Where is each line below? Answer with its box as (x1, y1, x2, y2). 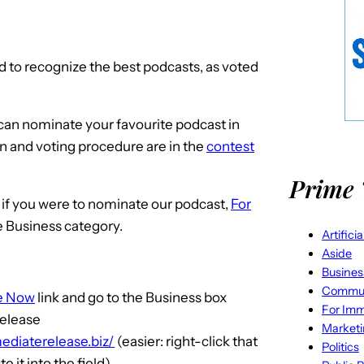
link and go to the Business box (35, 288, 227, 305)
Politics (321, 339, 359, 354)
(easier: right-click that (115, 332, 258, 349)
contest (206, 137, 254, 154)
